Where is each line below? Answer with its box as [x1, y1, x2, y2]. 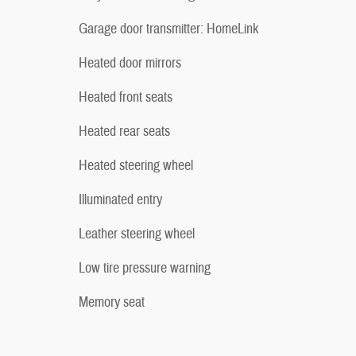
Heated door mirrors [79, 53, 181, 72]
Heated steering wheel [79, 156, 193, 175]
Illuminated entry [79, 190, 162, 209]
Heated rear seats [79, 122, 170, 141]
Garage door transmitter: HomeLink [79, 19, 258, 38]
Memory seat [79, 292, 145, 311]
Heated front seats [79, 87, 172, 106]
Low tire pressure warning [79, 258, 211, 277]
